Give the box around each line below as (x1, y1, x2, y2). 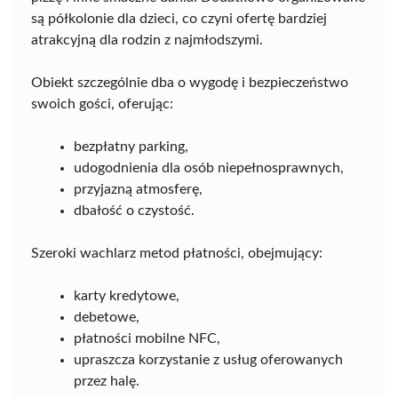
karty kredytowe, (74, 289, 179, 304)
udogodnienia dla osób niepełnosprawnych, (74, 161, 344, 176)
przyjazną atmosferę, (74, 182, 203, 197)
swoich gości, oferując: (31, 97, 173, 112)
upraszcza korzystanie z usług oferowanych (74, 353, 343, 368)
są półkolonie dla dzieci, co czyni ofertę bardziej (31, 12, 327, 27)
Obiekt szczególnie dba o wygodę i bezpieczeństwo (31, 76, 348, 91)
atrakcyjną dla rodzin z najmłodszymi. (31, 33, 263, 48)
